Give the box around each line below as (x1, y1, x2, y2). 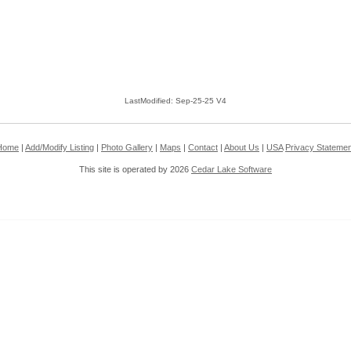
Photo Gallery (101, 143, 153, 153)
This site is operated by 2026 (79, 165, 191, 175)
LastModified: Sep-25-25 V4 (125, 96, 226, 106)
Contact (188, 143, 218, 153)
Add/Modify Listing (25, 143, 94, 153)
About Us (224, 143, 259, 153)
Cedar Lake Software (191, 165, 272, 175)
